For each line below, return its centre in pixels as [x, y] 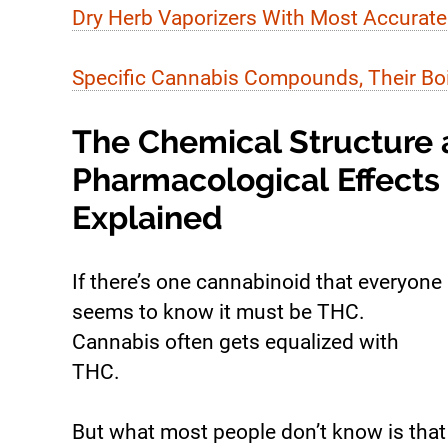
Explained [147, 218]
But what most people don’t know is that [259, 432]
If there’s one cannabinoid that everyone [257, 282]
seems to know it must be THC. [218, 312]
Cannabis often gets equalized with [235, 342]
